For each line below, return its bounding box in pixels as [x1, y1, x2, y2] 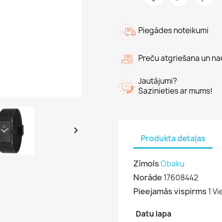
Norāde [133, 172, 162, 183]
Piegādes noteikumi [138, 25, 209, 36]
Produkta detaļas [141, 133, 205, 144]
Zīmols [133, 158, 159, 169]
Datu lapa [136, 209, 171, 219]
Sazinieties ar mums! [138, 86, 213, 96]
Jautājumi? [138, 76, 177, 86]
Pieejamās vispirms [133, 186, 207, 197]
